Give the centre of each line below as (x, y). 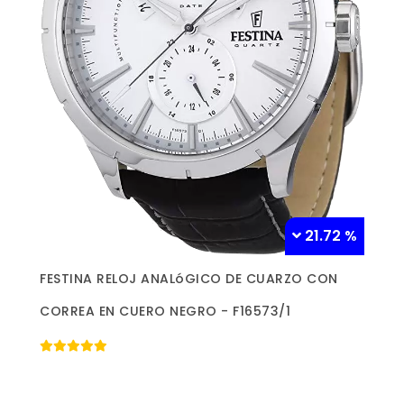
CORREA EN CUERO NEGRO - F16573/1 (165, 312)
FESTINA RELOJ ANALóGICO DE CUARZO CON (189, 279)
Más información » (202, 275)
